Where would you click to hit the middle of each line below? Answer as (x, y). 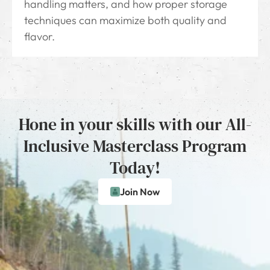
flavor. (39, 37)
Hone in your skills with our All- (135, 124)
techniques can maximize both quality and (125, 20)
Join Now (140, 192)
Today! (135, 168)
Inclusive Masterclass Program (135, 146)
